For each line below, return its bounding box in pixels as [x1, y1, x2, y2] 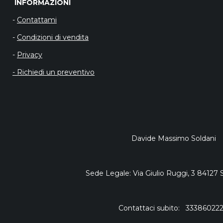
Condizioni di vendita [17, 33, 89, 42]
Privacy [17, 50, 42, 59]
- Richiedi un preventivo [12, 68, 95, 77]
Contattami [17, 15, 57, 24]
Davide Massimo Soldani [131, 134, 216, 143]
